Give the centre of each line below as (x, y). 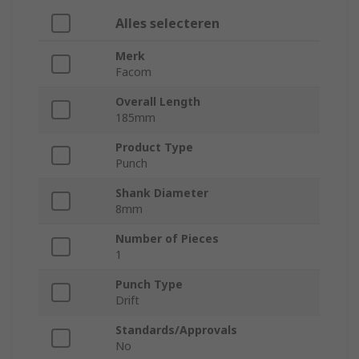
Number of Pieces (167, 239)
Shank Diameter (162, 193)
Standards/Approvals (176, 330)
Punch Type (149, 284)
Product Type (154, 147)
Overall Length (158, 102)
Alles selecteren (167, 24)
